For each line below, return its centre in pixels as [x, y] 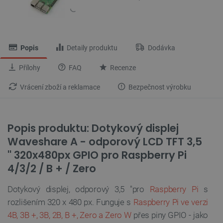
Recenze [122, 68]
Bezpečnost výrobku [159, 87]
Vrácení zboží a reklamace [59, 87]
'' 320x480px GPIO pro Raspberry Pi [97, 155]
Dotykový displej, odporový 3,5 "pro [79, 189]
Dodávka [161, 48]
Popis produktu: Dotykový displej [93, 128]
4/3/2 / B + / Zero [52, 168]
